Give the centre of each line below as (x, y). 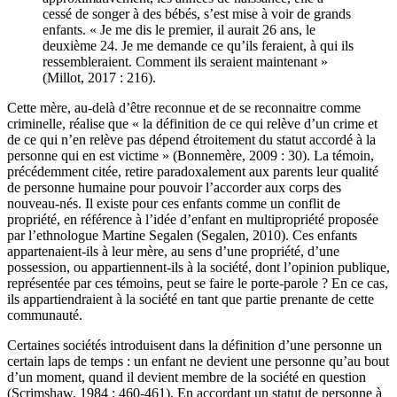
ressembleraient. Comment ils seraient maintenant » (185, 62)
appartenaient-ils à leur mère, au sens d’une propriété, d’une (173, 252)
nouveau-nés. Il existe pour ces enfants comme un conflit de (174, 204)
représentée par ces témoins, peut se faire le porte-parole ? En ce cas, (198, 284)
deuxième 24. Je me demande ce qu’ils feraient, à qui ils (198, 46)
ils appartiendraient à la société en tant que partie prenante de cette (191, 300)
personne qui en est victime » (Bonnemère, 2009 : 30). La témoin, (191, 156)
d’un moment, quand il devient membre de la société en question (187, 378)
